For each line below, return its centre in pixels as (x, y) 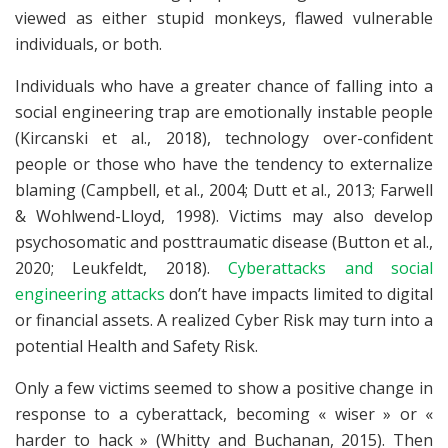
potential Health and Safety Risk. (136, 346)
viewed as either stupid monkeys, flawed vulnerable (224, 18)
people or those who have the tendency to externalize (224, 164)
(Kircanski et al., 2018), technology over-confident (224, 138)
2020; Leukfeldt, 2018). (122, 268)
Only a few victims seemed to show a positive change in (224, 388)
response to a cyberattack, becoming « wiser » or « (224, 414)
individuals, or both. (88, 44)
